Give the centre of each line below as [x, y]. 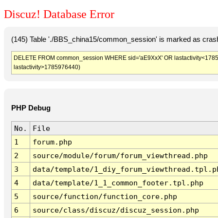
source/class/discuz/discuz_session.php [116, 210]
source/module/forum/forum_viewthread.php [120, 156]
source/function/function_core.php [105, 197]
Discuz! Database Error [59, 14]
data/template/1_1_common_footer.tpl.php [118, 183]
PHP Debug [31, 108]
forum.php [52, 142]
